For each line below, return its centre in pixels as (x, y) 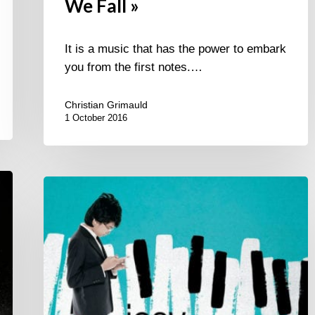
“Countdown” (76, 258)
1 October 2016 (96, 118)
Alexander (69, 203)
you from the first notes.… (134, 67)
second (62, 221)
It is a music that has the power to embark (175, 49)
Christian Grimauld (106, 105)
